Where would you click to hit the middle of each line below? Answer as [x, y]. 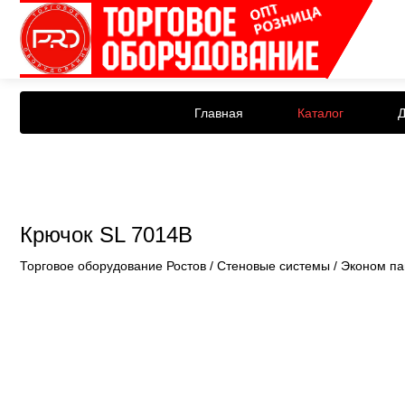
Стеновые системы [273, 266]
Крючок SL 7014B [106, 235]
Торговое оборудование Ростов [113, 266]
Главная [219, 113]
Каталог [320, 113]
